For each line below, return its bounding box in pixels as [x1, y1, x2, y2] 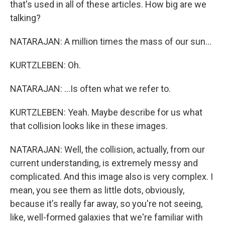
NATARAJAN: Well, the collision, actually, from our [10, 144, 205, 155]
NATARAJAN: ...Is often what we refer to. [10, 83, 171, 94]
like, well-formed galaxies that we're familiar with [10, 211, 203, 222]
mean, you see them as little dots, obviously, [10, 184, 184, 195]
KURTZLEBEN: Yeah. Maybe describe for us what [10, 106, 202, 118]
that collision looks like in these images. [10, 120, 168, 131]
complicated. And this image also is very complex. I [10, 171, 213, 182]
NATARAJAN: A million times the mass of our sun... [10, 36, 211, 47]
